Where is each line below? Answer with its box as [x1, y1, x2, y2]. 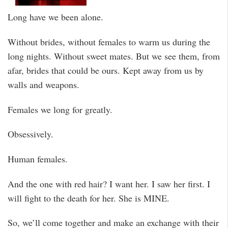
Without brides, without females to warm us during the [8, 35, 210, 48]
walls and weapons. [8, 78, 79, 91]
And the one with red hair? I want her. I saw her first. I [8, 177, 210, 190]
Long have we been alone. [8, 11, 103, 23]
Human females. [8, 153, 68, 165]
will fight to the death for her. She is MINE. [8, 191, 169, 204]
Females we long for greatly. [8, 103, 112, 116]
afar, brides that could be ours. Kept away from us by [8, 64, 204, 76]
